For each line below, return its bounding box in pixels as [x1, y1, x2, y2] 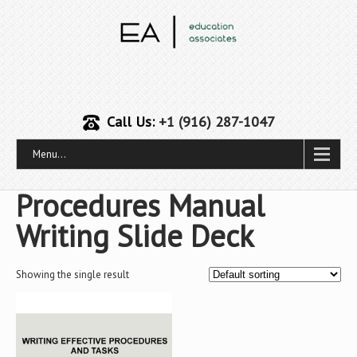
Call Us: [106, 112, 159, 131]
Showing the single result [16, 268, 129, 281]
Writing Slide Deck [16, 216, 253, 255]
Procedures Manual [16, 186, 265, 225]
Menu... [33, 147, 66, 161]
